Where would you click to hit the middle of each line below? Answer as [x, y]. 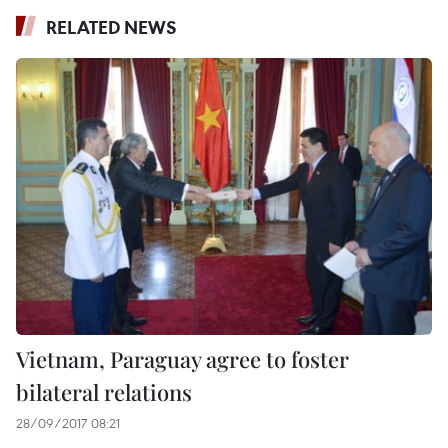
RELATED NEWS [111, 27]
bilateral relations [104, 392]
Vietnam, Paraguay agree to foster [182, 359]
